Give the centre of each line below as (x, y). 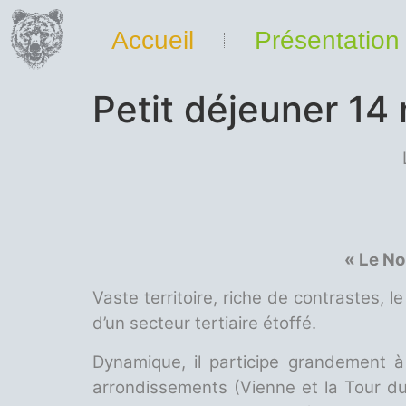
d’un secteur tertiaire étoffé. (204, 324)
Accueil (153, 40)
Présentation (328, 40)
